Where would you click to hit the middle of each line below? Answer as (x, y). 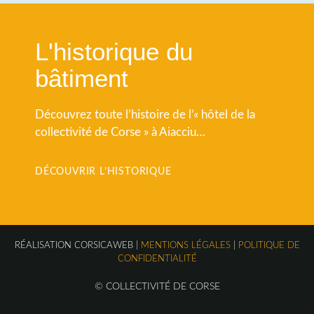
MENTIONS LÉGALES (185, 245)
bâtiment (82, 78)
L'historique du (114, 51)
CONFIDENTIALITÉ (157, 259)
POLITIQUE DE (269, 245)
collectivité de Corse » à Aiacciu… (120, 132)
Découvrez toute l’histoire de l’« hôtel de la (145, 114)
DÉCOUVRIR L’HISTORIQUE (103, 172)
